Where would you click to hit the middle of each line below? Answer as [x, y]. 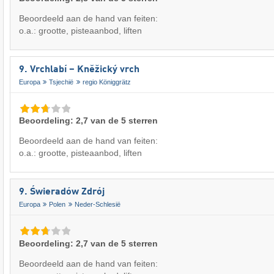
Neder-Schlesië [97, 204]
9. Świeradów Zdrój [62, 192]
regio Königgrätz [106, 82]
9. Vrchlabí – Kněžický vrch [79, 70]
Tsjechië [61, 82]
